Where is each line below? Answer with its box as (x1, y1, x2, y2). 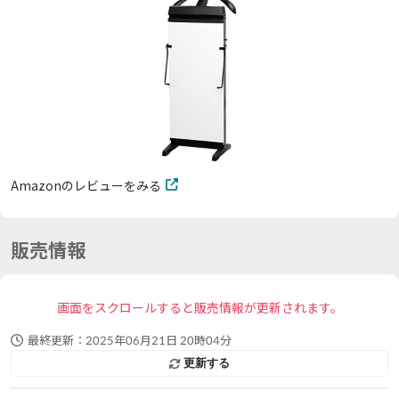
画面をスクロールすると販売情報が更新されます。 (56, 300, 343, 316)
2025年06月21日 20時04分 (85, 333, 232, 348)
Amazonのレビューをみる (10, 177, 161, 193)
